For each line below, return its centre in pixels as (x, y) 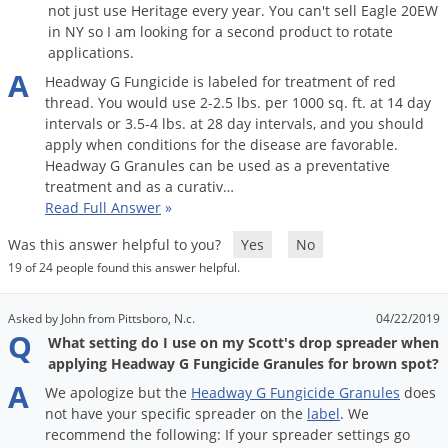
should (401, 124)
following (186, 435)
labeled (233, 82)
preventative (348, 166)
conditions (162, 145)
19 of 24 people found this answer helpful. (124, 268)
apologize (102, 393)
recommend (85, 435)
